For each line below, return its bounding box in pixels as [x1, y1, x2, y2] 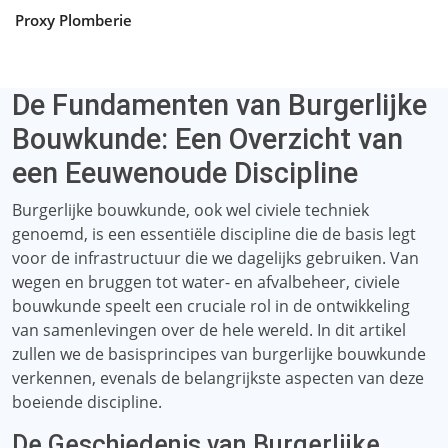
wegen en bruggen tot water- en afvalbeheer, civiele [12, 271, 400, 293]
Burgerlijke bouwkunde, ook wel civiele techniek [12, 199, 369, 221]
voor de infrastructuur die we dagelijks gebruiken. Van [12, 247, 419, 269]
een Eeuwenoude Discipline [12, 156, 358, 190]
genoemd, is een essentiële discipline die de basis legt [12, 223, 416, 245]
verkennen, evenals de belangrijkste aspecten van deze [12, 367, 424, 389]
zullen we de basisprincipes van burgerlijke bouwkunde [12, 343, 426, 365]
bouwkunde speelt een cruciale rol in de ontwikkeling [12, 295, 410, 317]
